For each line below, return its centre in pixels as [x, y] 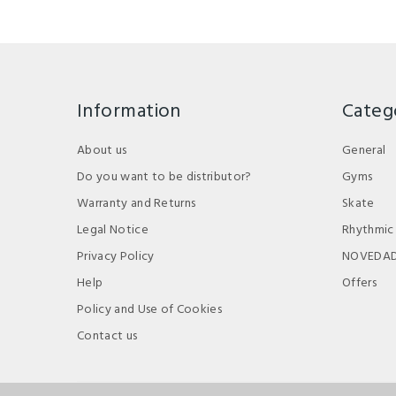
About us [102, 150]
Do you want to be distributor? [164, 177]
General [364, 150]
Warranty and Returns [137, 203]
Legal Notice [113, 230]
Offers [359, 283]
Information [129, 111]
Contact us [107, 336]
